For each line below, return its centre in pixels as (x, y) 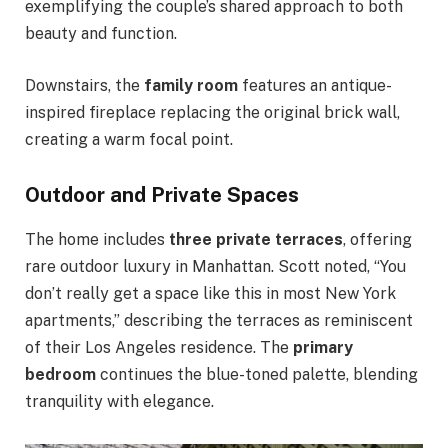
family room (191, 85)
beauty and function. (101, 34)
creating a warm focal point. (129, 139)
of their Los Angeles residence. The (159, 347)
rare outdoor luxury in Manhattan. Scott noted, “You (215, 266)
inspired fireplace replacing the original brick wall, (212, 112)
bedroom (60, 374)
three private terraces (256, 239)
